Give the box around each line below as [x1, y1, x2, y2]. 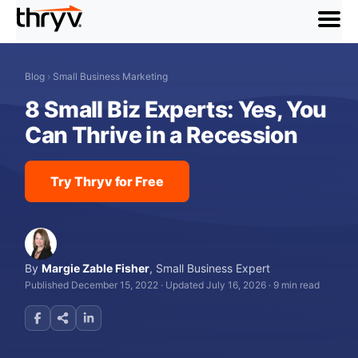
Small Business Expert [156, 261, 271, 275]
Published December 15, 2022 [25, 279, 159, 291]
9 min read [273, 279, 320, 291]
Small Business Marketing [53, 70, 169, 82]
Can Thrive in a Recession [25, 121, 298, 149]
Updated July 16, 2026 [165, 279, 267, 291]
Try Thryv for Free [50, 173, 164, 189]
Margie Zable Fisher [42, 261, 150, 275]
